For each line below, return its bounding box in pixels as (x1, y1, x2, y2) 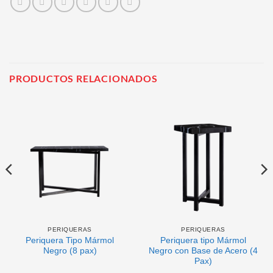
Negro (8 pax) (43, 246, 97, 255)
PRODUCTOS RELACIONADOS (9, 72, 158, 84)
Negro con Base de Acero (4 (149, 246, 258, 255)
